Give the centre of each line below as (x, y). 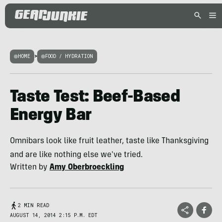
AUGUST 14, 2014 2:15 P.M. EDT (54, 215)
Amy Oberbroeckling (87, 167)
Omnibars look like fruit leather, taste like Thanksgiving (109, 141)
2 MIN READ (33, 205)
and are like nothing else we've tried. (76, 155)
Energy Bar (51, 116)
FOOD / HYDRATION (69, 56)
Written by (30, 167)
